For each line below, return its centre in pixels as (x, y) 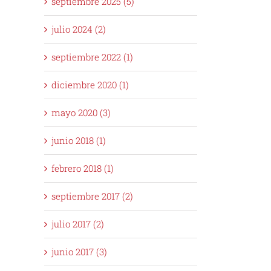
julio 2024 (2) (79, 29)
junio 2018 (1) (79, 141)
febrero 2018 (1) (83, 168)
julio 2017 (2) (78, 224)
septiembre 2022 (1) (92, 57)
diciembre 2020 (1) (90, 85)
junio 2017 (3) (79, 252)
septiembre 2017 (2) (92, 196)
